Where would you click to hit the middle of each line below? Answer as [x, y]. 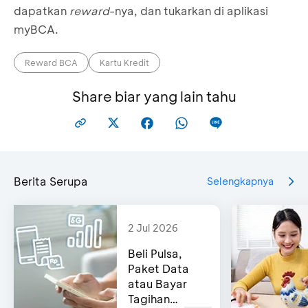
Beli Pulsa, [155, 253]
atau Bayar [157, 283]
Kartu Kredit [124, 62]
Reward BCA [51, 62]
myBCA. [36, 29]
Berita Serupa [51, 181]
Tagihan [149, 298]
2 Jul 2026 [153, 228]
